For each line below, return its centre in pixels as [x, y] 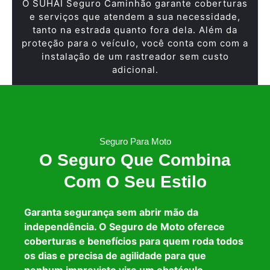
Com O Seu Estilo [135, 181]
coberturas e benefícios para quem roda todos [134, 241]
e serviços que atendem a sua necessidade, [135, 16]
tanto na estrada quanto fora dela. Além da [135, 30]
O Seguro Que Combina [135, 160]
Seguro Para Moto [135, 141]
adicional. [135, 69]
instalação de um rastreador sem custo [135, 56]
